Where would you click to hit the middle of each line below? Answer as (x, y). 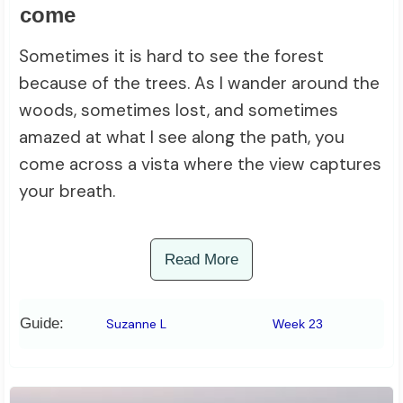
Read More (201, 260)
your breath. (67, 192)
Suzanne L (137, 324)
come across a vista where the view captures (200, 165)
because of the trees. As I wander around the (199, 84)
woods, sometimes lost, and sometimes (179, 111)
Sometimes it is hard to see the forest (171, 57)
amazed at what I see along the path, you (182, 138)
